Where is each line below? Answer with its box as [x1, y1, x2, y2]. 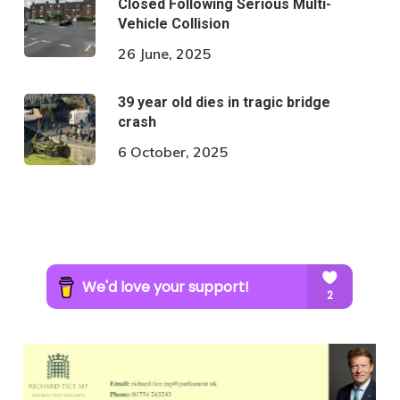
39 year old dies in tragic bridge [117, 93, 330, 111]
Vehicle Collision [117, 14, 229, 32]
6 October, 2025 [117, 142, 229, 161]
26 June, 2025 [117, 44, 212, 62]
